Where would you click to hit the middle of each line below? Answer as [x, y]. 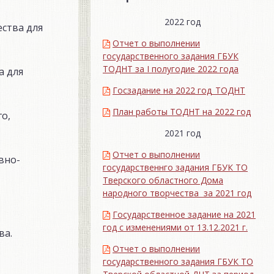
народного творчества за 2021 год [177, 193]
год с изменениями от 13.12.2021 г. [175, 227]
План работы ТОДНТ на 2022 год [182, 111]
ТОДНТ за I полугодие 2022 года [171, 68]
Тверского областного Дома [163, 180]
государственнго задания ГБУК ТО [175, 167]
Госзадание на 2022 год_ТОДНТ [179, 90]
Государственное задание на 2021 [184, 214]
